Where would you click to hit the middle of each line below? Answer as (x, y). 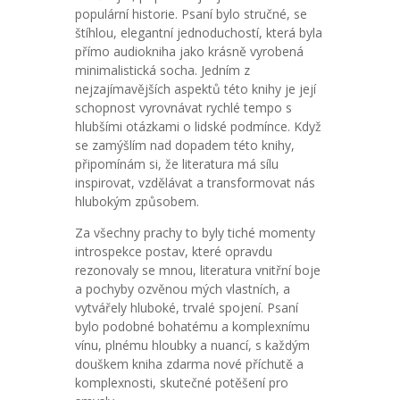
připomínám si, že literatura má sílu (177, 164)
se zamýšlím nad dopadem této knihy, (185, 145)
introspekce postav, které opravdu (174, 251)
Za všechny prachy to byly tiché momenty (195, 233)
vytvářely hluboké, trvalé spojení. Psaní (187, 308)
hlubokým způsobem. (137, 201)
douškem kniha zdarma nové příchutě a (189, 364)
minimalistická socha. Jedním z (162, 70)
